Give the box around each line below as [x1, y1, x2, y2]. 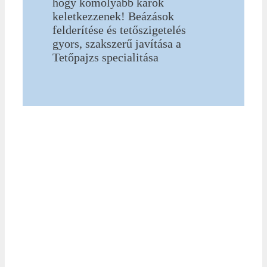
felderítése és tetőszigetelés [52, 23, 186, 36]
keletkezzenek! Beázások [52, 9, 174, 23]
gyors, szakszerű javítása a [52, 36, 181, 50]
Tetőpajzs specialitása [52, 50, 159, 64]
